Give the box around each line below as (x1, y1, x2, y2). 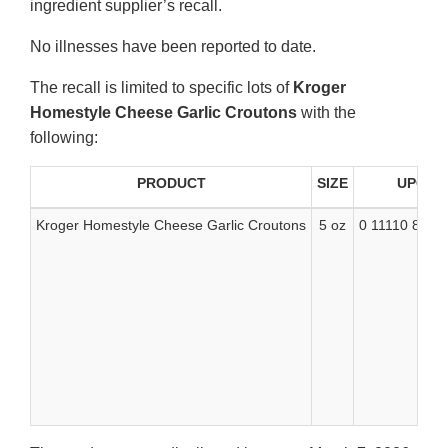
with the (297, 104, 356, 122)
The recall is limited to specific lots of (30, 79, 293, 97)
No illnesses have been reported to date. (30, 38, 316, 56)
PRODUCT (136, 175, 206, 192)
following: (30, 129, 98, 147)
